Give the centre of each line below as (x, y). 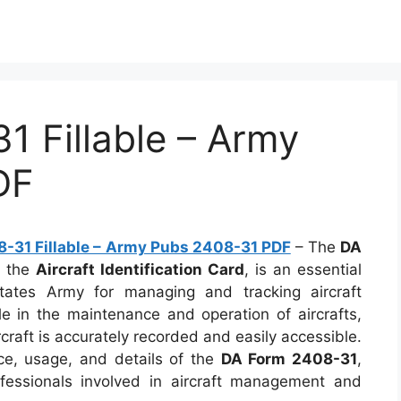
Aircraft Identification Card (140, 269)
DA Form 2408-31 (289, 359)
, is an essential (303, 269)
